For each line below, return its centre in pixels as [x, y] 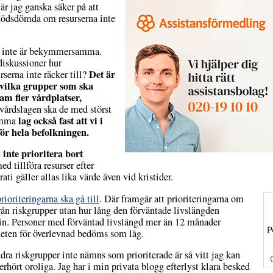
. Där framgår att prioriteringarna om [171, 198]
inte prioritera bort [43, 154]
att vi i [89, 121]
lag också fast [47, 121]
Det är [102, 75]
